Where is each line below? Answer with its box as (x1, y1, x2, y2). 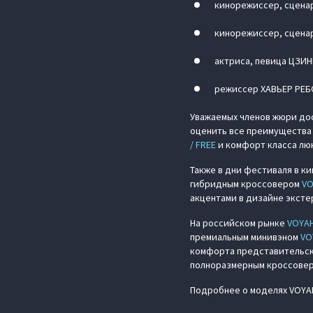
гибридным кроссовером (190, 177, 302, 191)
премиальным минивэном (190, 231, 300, 244)
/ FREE (190, 138, 216, 152)
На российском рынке (190, 217, 287, 230)
